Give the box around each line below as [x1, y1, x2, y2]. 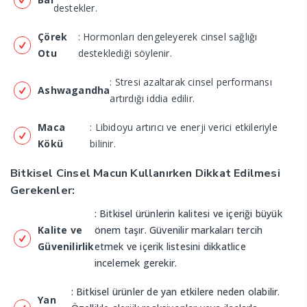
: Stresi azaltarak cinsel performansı [110, 75, 272, 88]
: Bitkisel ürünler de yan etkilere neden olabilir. [71, 285, 280, 298]
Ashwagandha [38, 84, 110, 97]
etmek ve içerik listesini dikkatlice [94, 240, 246, 253]
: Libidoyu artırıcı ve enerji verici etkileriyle [90, 121, 278, 134]
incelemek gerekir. [94, 256, 177, 269]
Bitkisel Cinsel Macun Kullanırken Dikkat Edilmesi [10, 165, 280, 181]
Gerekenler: [10, 182, 75, 198]
